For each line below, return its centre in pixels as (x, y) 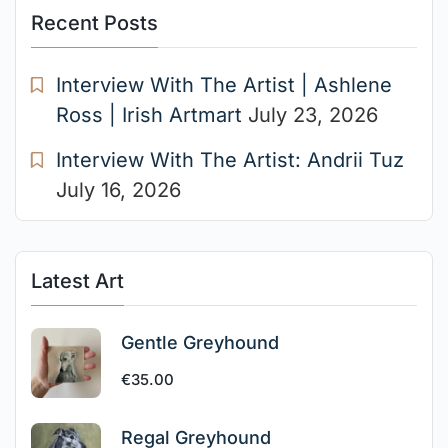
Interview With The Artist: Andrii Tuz (230, 160)
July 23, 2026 (313, 115)
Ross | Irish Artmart (149, 115)
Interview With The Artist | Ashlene (224, 85)
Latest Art (77, 281)
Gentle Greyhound (200, 343)
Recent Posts (94, 23)
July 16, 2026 (118, 190)
